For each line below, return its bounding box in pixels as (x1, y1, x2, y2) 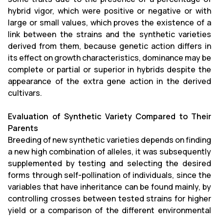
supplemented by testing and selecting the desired (8, 157, 211, 169)
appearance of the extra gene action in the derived (8, 75, 211, 87)
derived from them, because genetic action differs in (8, 40, 211, 51)
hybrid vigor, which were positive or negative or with (8, 5, 211, 16)
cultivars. (8, 87, 42, 98)
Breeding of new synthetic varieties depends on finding (8, 134, 211, 145)
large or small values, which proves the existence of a (8, 17, 211, 28)
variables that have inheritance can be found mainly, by (8, 181, 211, 192)
